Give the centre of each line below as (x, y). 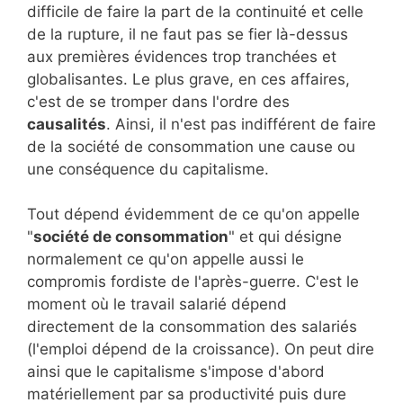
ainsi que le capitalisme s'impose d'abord (176, 372)
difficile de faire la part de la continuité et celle (195, 11)
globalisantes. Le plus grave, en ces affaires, (188, 79)
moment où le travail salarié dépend (157, 304)
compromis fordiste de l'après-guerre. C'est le (193, 282)
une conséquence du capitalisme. (148, 169)
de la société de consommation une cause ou (191, 146)
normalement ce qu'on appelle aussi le (166, 260)
